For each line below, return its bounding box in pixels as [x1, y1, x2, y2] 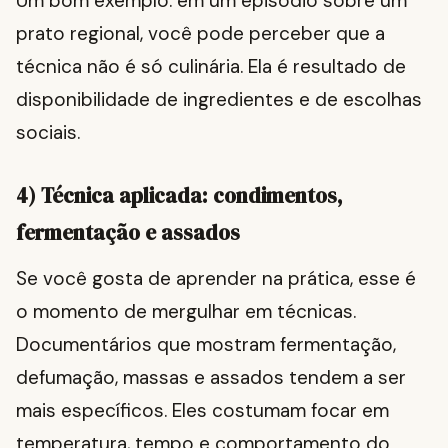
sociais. [16, 120, 80, 146]
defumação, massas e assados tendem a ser [16, 365, 406, 391]
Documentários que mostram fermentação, [16, 332, 396, 358]
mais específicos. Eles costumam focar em [16, 398, 389, 424]
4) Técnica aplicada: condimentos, [16, 181, 343, 211]
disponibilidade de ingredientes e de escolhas [16, 87, 422, 113]
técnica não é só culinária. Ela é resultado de [16, 54, 406, 80]
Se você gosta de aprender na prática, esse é [16, 266, 416, 292]
